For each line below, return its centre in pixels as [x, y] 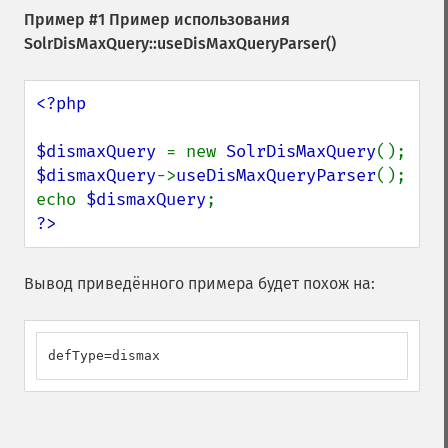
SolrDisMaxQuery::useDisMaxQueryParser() [180, 43]
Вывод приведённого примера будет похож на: [199, 283]
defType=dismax [104, 355]
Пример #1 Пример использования [157, 19]
